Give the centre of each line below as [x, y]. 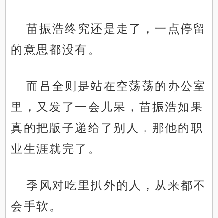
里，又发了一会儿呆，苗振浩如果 [107, 107]
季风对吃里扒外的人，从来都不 [116, 185]
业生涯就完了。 [56, 149]
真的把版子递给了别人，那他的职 [107, 128]
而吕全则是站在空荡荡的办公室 [116, 86]
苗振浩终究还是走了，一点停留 [116, 29]
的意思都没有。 [56, 50]
